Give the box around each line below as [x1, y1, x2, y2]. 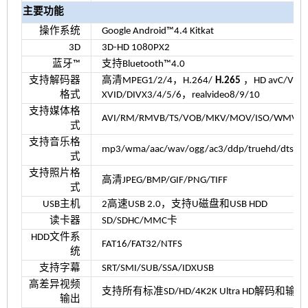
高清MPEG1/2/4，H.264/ [101, 75, 212, 86]
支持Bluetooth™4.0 [101, 58, 185, 69]
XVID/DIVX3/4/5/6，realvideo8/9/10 [101, 89, 260, 100]
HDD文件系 [30, 232, 80, 243]
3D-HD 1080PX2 [101, 42, 170, 53]
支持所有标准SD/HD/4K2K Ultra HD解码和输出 [101, 286, 306, 297]
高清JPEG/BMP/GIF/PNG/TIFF [101, 175, 228, 186]
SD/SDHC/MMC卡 [101, 215, 177, 226]
